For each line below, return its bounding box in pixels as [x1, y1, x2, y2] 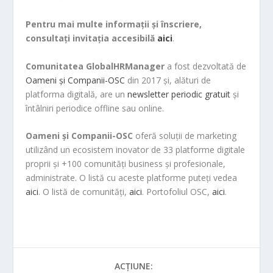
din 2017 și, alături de [125, 74, 211, 86]
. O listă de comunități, [38, 185, 130, 197]
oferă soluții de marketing [133, 129, 237, 141]
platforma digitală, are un [26, 88, 128, 100]
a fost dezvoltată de [165, 60, 247, 72]
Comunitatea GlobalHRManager [26, 60, 165, 72]
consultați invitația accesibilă [26, 32, 158, 44]
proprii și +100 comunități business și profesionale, [26, 157, 226, 169]
